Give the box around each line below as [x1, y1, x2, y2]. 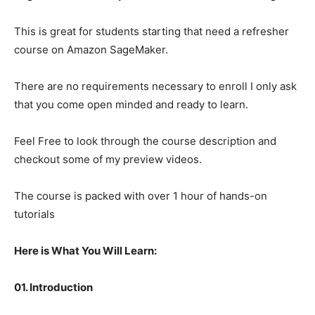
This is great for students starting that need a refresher [14, 25, 289, 39]
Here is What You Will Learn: [14, 244, 157, 258]
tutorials [14, 207, 55, 221]
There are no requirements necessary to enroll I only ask [14, 79, 297, 94]
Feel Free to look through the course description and [14, 134, 276, 148]
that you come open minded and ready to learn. [14, 98, 248, 112]
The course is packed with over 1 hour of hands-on [14, 189, 267, 203]
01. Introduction [14, 281, 93, 295]
